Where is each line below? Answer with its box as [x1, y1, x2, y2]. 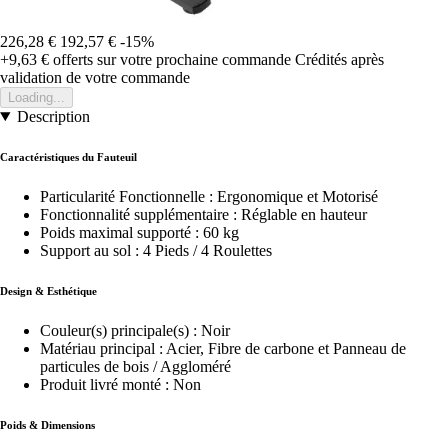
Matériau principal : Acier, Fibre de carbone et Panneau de [40, 339, 406, 357]
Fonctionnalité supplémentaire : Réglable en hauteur [40, 205, 367, 223]
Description [16, 107, 90, 125]
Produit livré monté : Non [40, 375, 201, 393]
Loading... [8, 89, 65, 105]
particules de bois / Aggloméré [40, 357, 231, 375]
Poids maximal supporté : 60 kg [40, 223, 239, 241]
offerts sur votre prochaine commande [49, 50, 291, 68]
